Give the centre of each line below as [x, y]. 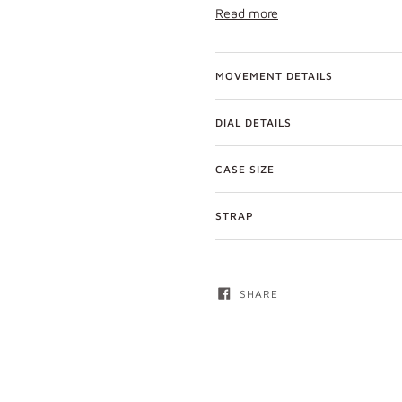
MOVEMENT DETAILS [274, 75]
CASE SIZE [245, 169]
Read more [247, 13]
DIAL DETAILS [253, 122]
